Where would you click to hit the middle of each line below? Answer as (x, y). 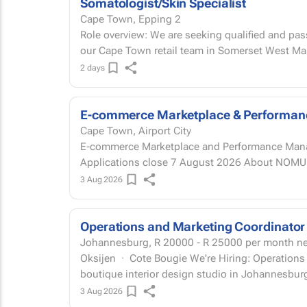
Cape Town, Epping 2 (131, 19)
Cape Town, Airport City (136, 131)
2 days (93, 68)
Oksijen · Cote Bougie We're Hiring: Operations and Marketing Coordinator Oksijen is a (135, 258)
